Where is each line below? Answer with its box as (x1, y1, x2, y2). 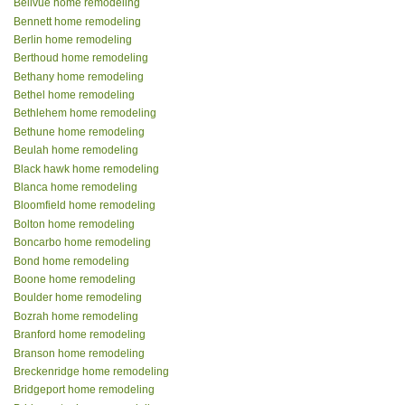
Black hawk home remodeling (14, 162, 159, 175)
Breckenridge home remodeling (14, 364, 169, 378)
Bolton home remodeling (14, 217, 135, 231)
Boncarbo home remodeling (14, 236, 151, 250)
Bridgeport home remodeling (14, 383, 155, 397)
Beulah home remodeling (14, 144, 138, 157)
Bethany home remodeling (14, 70, 144, 83)
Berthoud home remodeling (14, 52, 148, 65)
